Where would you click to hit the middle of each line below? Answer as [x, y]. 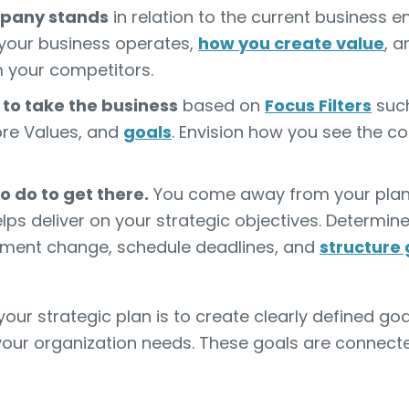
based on [221, 105]
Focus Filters [318, 105]
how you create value [291, 43]
